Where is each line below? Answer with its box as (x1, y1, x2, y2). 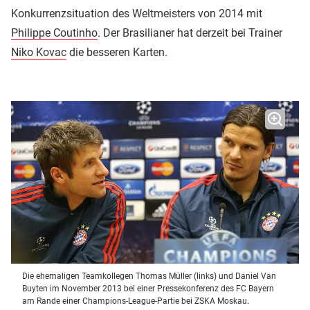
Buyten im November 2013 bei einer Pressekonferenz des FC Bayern (22, 284, 274, 294)
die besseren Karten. (66, 45, 167, 59)
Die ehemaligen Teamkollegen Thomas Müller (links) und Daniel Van (22, 271, 276, 282)
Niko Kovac (11, 45, 66, 59)
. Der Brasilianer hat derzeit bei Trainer (98, 26, 282, 39)
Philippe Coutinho (11, 26, 98, 39)
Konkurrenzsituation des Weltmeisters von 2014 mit (11, 6, 262, 20)
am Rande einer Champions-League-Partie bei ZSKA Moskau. (22, 296, 249, 307)
